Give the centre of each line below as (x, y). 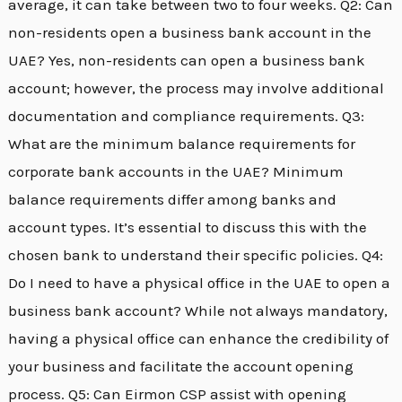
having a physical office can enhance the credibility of (199, 339)
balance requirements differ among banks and (173, 200)
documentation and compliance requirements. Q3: (187, 116)
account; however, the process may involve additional (197, 88)
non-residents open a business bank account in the (190, 33)
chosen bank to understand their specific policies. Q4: (196, 255)
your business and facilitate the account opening (181, 367)
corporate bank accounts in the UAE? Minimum (176, 172)
